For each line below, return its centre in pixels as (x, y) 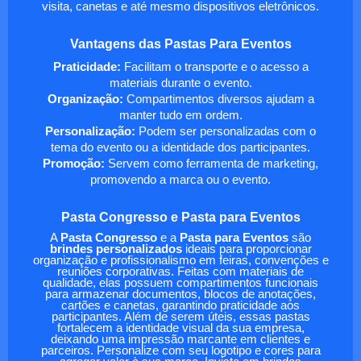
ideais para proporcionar (247, 249)
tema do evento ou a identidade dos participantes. (180, 147)
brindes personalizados (116, 249)
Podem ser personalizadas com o (226, 131)
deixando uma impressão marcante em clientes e (180, 339)
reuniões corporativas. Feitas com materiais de (180, 271)
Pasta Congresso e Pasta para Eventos (180, 217)
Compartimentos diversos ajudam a (218, 99)
